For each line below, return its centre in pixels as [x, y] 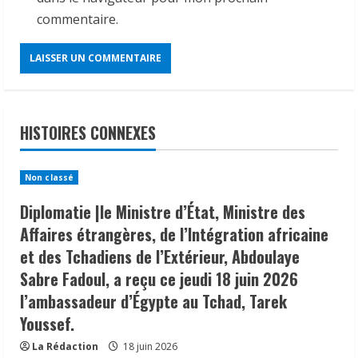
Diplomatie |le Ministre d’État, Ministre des [163, 211]
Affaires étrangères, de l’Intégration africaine [174, 234]
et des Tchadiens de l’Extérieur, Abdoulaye [160, 256]
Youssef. [47, 323]
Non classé [49, 177]
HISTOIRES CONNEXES [88, 132]
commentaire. [78, 19]
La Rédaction [65, 346]
